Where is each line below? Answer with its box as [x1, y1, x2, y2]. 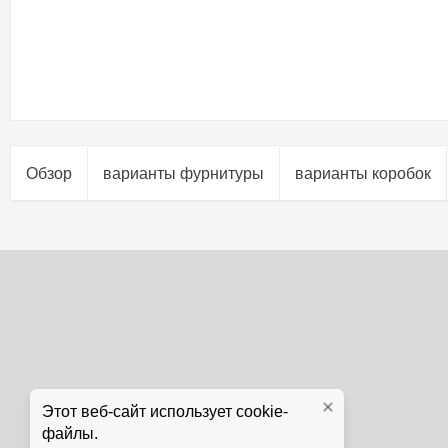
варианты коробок [295, 165, 431, 182]
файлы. [42, 425, 98, 442]
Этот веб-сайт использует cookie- [42, 403, 288, 420]
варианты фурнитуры [103, 165, 264, 182]
